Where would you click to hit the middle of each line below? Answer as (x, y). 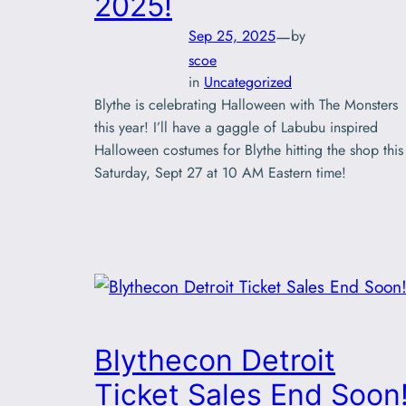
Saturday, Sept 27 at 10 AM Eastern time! (220, 172)
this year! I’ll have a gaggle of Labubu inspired (236, 127)
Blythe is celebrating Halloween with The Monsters (246, 104)
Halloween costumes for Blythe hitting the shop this (249, 150)
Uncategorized (248, 82)
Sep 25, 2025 (232, 36)
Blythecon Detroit (215, 361)
